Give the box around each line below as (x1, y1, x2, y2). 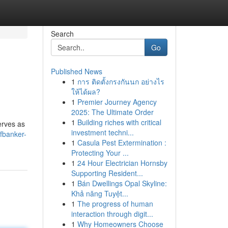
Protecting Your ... (71, 148, 129, 158)
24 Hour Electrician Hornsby (77, 158, 167, 168)
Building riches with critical (77, 117, 161, 127)
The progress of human (77, 198, 153, 209)
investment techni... (71, 127, 134, 137)
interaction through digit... (71, 209, 153, 219)
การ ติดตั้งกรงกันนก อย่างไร (77, 76, 164, 87)
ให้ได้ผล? (71, 87, 100, 97)
